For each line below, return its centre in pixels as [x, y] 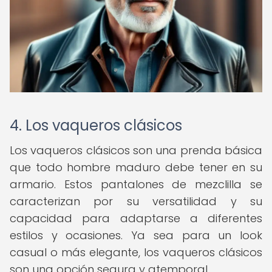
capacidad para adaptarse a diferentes [136, 218]
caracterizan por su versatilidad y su [136, 201]
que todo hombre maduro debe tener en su [136, 167]
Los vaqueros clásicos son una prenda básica [136, 150]
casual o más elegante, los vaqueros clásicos [136, 252]
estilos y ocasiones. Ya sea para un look [136, 235]
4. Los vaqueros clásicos [96, 125]
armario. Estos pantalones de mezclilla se [136, 184]
